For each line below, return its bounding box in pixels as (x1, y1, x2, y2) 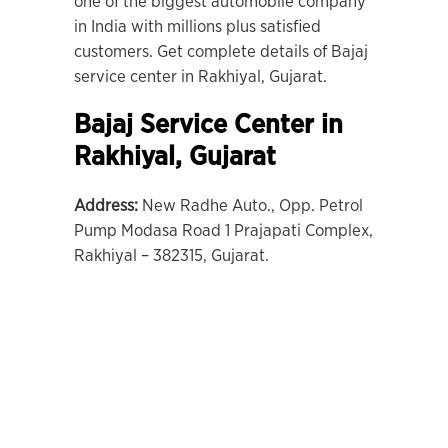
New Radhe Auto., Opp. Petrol (138, 197, 363, 214)
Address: (74, 197, 138, 214)
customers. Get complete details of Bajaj (74, 43, 368, 60)
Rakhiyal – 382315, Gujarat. (74, 247, 269, 264)
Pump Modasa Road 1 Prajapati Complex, (74, 222, 373, 239)
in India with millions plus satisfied (74, 18, 321, 35)
